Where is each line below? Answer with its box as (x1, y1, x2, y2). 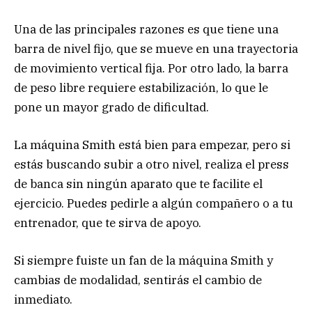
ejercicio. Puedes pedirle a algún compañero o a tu (14, 195, 293, 211)
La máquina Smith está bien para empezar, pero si (14, 136, 290, 153)
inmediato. (14, 292, 72, 308)
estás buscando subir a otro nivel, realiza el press (14, 156, 289, 172)
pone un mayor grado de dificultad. (14, 99, 209, 115)
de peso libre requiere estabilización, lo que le (14, 79, 268, 95)
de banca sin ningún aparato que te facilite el (14, 175, 263, 192)
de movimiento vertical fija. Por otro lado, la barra (14, 60, 288, 76)
